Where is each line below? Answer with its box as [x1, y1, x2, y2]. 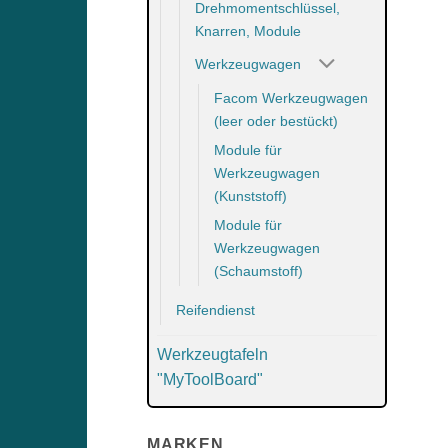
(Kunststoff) [214, 188, 287, 205]
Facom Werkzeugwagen [214, 90, 368, 107]
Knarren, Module [195, 22, 301, 39]
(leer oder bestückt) [214, 113, 338, 130]
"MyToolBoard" [157, 371, 263, 389]
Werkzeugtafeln [157, 346, 268, 364]
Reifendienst [176, 302, 255, 319]
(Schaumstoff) [214, 263, 303, 280]
